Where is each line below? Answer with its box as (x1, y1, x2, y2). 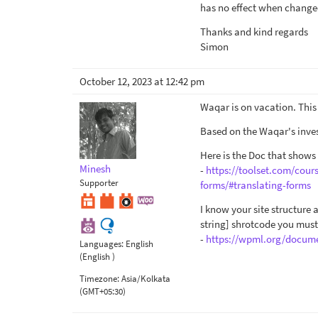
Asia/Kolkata (121, 272, 170, 285)
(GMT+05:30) (79, 285, 126, 297)
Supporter (79, 177, 119, 188)
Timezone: (79, 272, 121, 285)
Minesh (79, 162, 111, 175)
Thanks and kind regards (200, 25, 308, 38)
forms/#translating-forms (200, 178, 311, 192)
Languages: (79, 237, 126, 250)
